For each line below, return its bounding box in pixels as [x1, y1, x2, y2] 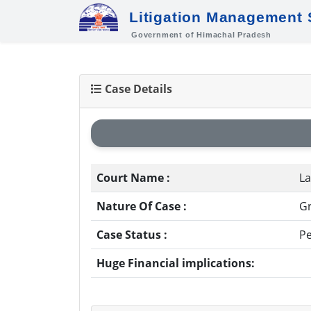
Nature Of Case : [96, 198, 187, 214]
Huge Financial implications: [96, 255, 255, 271]
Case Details [105, 81, 172, 96]
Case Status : [96, 226, 167, 242]
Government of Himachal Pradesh [131, 30, 271, 39]
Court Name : [96, 169, 170, 185]
